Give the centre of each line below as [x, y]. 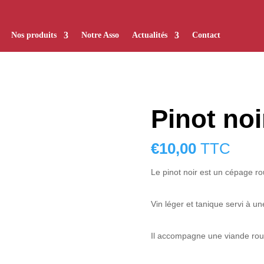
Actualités [149, 35]
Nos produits [34, 35]
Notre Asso [100, 35]
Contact [206, 35]
